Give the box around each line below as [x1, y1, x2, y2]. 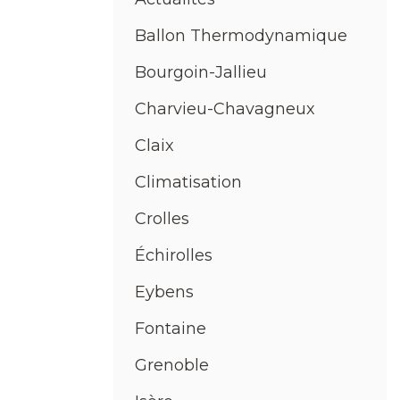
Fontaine [135, 319, 206, 339]
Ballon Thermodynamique [135, 26, 347, 46]
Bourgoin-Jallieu [135, 62, 267, 83]
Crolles [135, 209, 189, 229]
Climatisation [135, 172, 242, 193]
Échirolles [135, 246, 212, 266]
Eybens [135, 282, 194, 303]
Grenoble [135, 355, 209, 376]
